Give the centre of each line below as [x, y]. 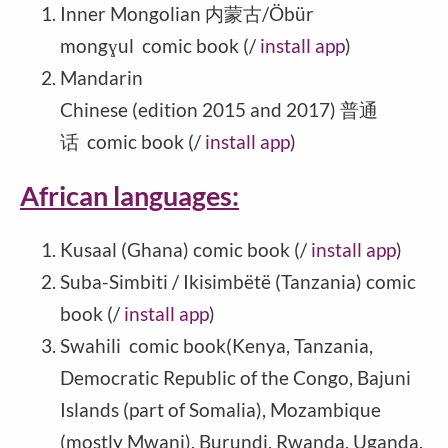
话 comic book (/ [132, 141]
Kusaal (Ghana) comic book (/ [185, 250]
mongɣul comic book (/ [160, 45]
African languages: [129, 196]
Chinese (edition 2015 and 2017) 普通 [219, 109]
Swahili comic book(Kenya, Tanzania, [216, 346]
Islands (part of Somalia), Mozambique [220, 410]
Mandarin [101, 77]
